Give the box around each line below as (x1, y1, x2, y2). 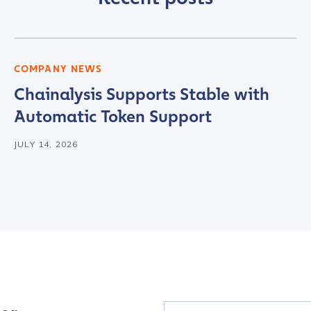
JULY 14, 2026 (14, 139, 78, 149)
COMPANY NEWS (14, 63, 103, 75)
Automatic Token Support (14, 107, 212, 126)
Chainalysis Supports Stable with (14, 85, 269, 104)
